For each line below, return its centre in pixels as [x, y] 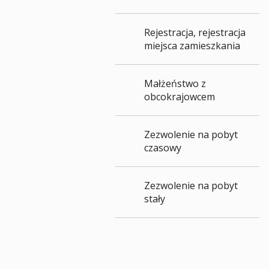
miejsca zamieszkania [192, 46]
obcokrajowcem [180, 97]
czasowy [163, 148]
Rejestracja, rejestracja [195, 32]
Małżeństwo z [175, 83]
